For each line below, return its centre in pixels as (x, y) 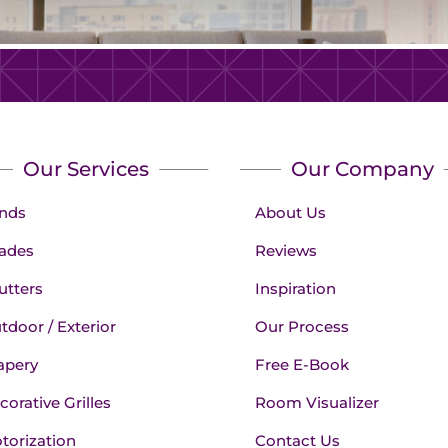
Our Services (85, 169)
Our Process (302, 327)
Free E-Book (302, 365)
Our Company (362, 169)
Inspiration (296, 289)
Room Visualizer (317, 403)
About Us (291, 213)
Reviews (286, 251)
